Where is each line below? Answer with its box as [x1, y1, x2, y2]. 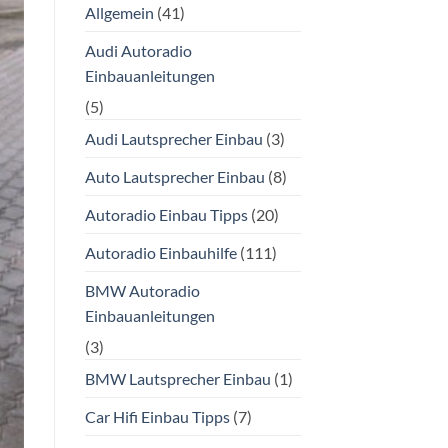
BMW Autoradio [84, 280, 200, 300]
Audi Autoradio [84, 40, 192, 60]
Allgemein [84, 2, 154, 22]
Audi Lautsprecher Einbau [84, 128, 263, 148]
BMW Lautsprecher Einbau [84, 368, 271, 388]
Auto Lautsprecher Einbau [84, 166, 265, 186]
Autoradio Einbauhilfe [84, 242, 237, 262]
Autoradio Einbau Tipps [84, 204, 248, 224]
